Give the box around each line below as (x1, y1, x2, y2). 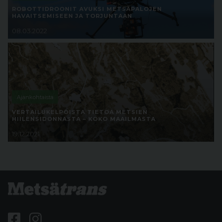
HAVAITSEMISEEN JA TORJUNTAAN (12, 12, 132, 20)
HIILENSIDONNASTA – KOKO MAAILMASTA (12, 115, 156, 123)
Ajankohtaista (16, 93, 54, 101)
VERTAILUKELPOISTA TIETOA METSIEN (12, 109, 148, 116)
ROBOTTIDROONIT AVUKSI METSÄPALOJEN (12, 5, 162, 13)
